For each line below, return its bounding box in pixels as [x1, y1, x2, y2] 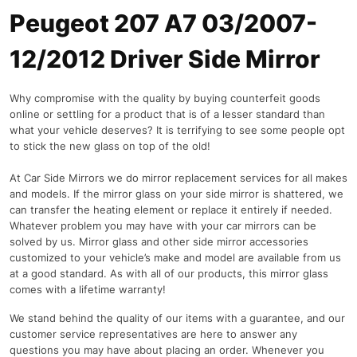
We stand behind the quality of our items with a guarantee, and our [10, 312, 345, 324]
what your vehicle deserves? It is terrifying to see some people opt [10, 124, 345, 136]
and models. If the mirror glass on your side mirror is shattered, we [10, 187, 343, 200]
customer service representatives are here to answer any [10, 328, 297, 340]
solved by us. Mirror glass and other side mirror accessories [10, 235, 308, 248]
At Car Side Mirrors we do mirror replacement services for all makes [10, 171, 347, 184]
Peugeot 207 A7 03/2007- [10, 9, 317, 37]
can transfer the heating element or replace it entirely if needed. [10, 203, 332, 216]
